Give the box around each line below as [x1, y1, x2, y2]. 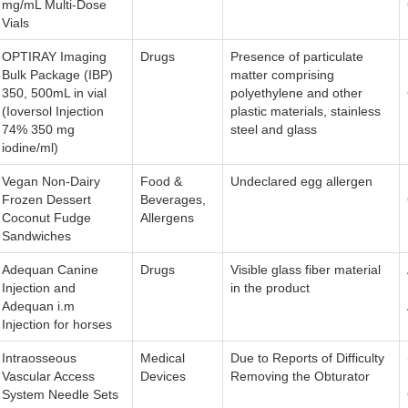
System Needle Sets [2, 387, 118, 403]
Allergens [140, 210, 194, 226]
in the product [230, 280, 310, 296]
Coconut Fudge [2, 210, 91, 226]
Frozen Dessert [2, 192, 91, 208]
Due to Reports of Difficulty [230, 351, 384, 366]
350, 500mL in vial [2, 86, 107, 101]
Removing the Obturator [230, 369, 370, 384]
